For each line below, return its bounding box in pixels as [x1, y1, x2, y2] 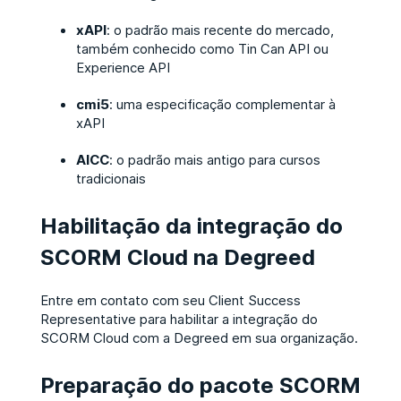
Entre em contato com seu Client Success [39, 290, 301, 310]
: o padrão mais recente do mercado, [106, 20, 334, 39]
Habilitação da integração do [39, 209, 343, 241]
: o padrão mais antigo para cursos [108, 149, 320, 169]
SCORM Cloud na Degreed [39, 241, 315, 272]
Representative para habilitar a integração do [39, 309, 318, 328]
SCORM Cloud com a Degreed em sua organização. [39, 328, 358, 347]
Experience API [75, 57, 170, 77]
